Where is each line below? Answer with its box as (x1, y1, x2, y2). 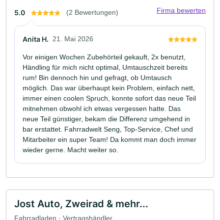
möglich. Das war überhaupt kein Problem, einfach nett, (23, 83, 195, 92)
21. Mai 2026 (53, 34, 93, 43)
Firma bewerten (157, 6, 206, 14)
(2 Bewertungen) (66, 8, 118, 16)
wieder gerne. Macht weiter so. (23, 145, 118, 154)
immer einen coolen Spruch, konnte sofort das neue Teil (23, 94, 196, 102)
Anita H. (23, 34, 49, 43)
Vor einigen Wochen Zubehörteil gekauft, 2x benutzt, (23, 53, 186, 61)
